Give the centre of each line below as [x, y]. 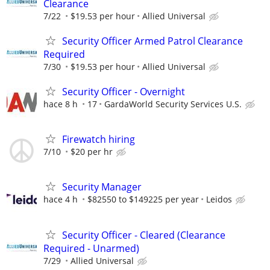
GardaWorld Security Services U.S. [173, 104]
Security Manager [102, 187]
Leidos [219, 199]
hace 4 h [61, 199]
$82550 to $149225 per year [143, 199]
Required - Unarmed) [91, 248]
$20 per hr [92, 152]
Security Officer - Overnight [124, 92]
